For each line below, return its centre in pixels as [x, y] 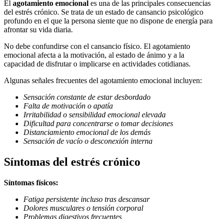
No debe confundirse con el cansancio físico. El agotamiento [97, 46]
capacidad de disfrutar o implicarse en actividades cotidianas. [97, 64]
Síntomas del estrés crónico [72, 162]
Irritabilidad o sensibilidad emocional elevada [95, 115]
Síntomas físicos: [31, 182]
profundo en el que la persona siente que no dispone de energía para [108, 21]
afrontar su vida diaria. [38, 30]
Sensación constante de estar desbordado [87, 97]
